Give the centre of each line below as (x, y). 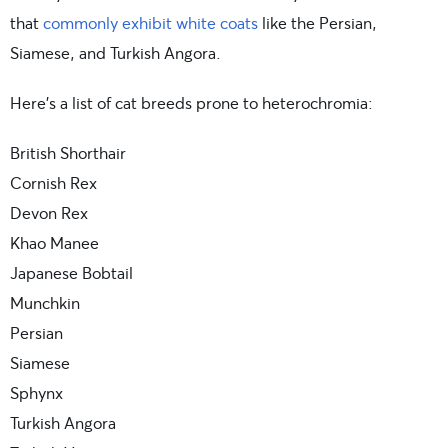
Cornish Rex (53, 183)
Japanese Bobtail (71, 273)
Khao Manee (54, 243)
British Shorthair (68, 153)
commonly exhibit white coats (150, 23)
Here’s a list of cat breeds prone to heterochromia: (191, 103)
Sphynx (36, 393)
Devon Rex (49, 213)
